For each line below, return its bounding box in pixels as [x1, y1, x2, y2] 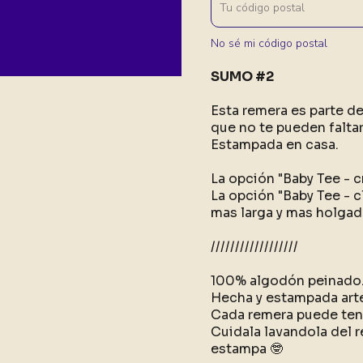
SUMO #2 [211, 68, 275, 85]
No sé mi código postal [211, 36, 328, 51]
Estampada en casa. [211, 136, 340, 153]
